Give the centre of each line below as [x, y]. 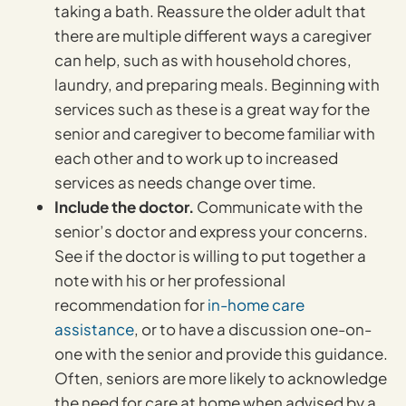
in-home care [256, 305]
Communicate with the [278, 207]
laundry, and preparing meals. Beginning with [217, 85]
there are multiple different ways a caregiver [213, 36]
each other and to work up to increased [196, 158]
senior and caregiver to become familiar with [215, 134]
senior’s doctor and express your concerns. [211, 232]
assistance [94, 329]
